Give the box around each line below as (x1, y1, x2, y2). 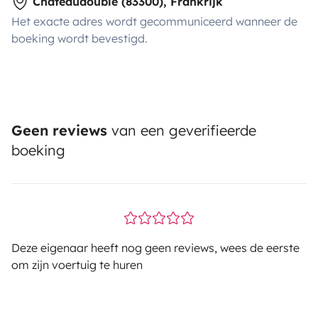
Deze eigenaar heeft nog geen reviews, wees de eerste (11, 240, 300, 255)
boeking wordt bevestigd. (11, 31, 148, 45)
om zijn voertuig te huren (11, 257, 143, 272)
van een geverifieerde (107, 121, 256, 139)
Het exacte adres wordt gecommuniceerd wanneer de (11, 13, 297, 28)
